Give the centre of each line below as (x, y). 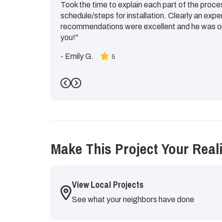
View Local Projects (108, 185)
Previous (85, 90)
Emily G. (79, 56)
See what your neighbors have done (133, 199)
